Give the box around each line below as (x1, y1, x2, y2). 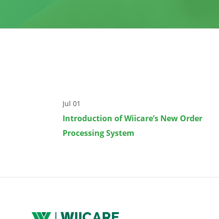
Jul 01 (63, 99, 81, 109)
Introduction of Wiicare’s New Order (63, 112, 202, 124)
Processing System (63, 127, 134, 138)
